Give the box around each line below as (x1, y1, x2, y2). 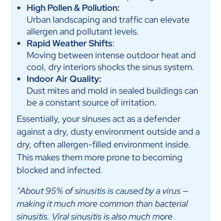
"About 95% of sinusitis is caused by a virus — (16, 185, 188, 197)
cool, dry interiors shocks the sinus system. (26, 61, 194, 73)
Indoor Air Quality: (26, 73, 102, 85)
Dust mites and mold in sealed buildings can (26, 85, 198, 97)
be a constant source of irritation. (26, 97, 157, 109)
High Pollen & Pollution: (26, 2, 120, 14)
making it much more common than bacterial (16, 198, 188, 210)
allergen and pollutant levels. (26, 26, 139, 37)
